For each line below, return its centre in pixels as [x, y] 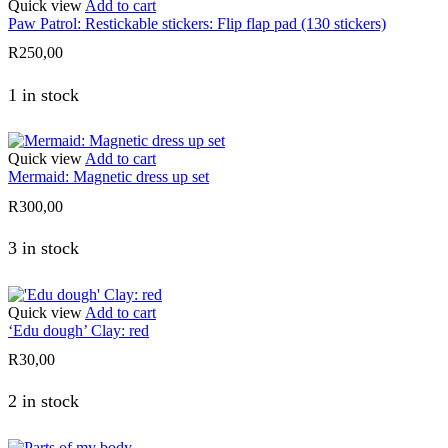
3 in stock [43, 247]
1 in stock [43, 94]
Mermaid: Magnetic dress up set [108, 177]
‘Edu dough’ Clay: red [78, 330]
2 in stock [43, 401]
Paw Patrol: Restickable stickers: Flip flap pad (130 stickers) [197, 24]
